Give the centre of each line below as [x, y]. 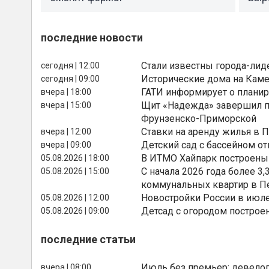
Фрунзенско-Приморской [199, 118]
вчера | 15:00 [66, 105]
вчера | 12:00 [66, 131]
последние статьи [88, 240]
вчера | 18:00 [66, 92]
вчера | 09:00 [66, 144]
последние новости [92, 37]
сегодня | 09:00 [70, 78]
